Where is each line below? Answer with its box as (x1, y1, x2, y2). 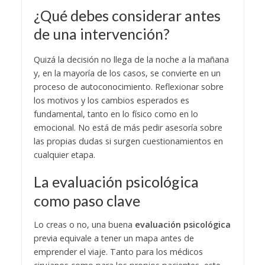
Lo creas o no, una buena (33, 218, 135, 230)
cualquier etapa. (33, 149, 95, 161)
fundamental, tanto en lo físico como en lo (33, 108, 198, 120)
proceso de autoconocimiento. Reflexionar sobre (33, 81, 224, 93)
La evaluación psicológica (33, 172, 199, 190)
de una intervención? (33, 24, 170, 43)
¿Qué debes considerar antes (33, 6, 221, 24)
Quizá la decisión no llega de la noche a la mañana (33, 54, 229, 66)
